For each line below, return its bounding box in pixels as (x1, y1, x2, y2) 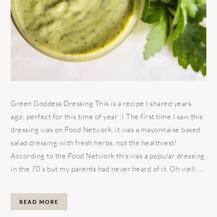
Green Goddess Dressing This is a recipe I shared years (11, 99, 192, 108)
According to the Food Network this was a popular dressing (11, 151, 205, 160)
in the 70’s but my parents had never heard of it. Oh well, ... (11, 164, 204, 173)
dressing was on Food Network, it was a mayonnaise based (11, 125, 201, 134)
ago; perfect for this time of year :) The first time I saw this (11, 112, 203, 121)
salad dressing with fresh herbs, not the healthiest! (11, 138, 177, 147)
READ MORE (19, 199, 59, 205)
